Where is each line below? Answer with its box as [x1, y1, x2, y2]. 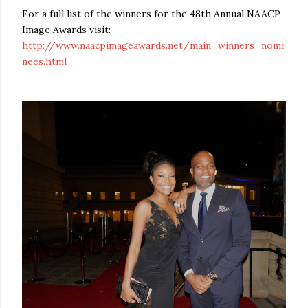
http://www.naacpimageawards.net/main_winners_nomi [22, 39, 284, 52]
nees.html [22, 55, 67, 67]
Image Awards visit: [22, 23, 111, 36]
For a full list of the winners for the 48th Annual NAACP [22, 8, 280, 20]
